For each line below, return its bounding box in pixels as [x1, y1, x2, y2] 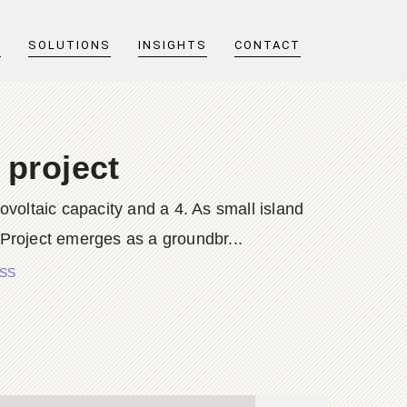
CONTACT [234, 38, 301, 52]
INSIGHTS [138, 38, 207, 52]
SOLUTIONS [28, 38, 111, 52]
